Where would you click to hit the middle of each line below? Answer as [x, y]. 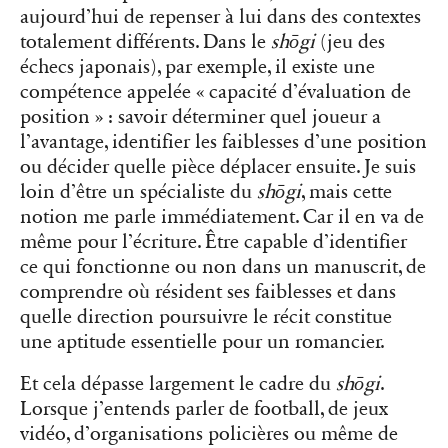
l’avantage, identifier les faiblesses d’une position [223, 142]
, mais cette [346, 192]
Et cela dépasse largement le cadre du [178, 383]
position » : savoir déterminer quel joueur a [200, 117]
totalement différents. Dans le [145, 42]
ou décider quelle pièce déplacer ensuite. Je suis [218, 167]
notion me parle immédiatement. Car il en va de [222, 217]
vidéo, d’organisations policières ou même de [209, 433]
